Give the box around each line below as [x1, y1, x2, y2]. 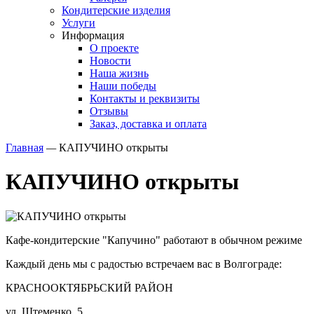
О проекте [90, 42, 139, 54]
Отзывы [90, 105, 128, 117]
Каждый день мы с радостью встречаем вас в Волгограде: [6, 257, 282, 270]
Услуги [62, 17, 95, 29]
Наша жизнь [90, 67, 149, 79]
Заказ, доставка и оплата [90, 118, 207, 130]
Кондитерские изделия [62, 4, 170, 16]
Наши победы [90, 80, 156, 92]
